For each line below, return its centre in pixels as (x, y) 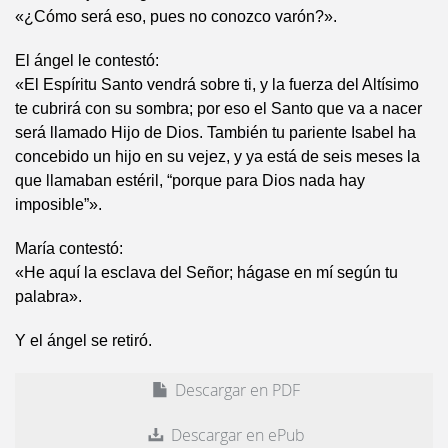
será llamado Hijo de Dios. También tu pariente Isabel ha (215, 132)
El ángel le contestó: (87, 60)
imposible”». (58, 204)
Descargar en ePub (235, 435)
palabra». (48, 296)
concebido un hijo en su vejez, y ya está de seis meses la (217, 156)
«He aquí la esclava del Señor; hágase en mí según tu (206, 272)
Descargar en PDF (235, 390)
